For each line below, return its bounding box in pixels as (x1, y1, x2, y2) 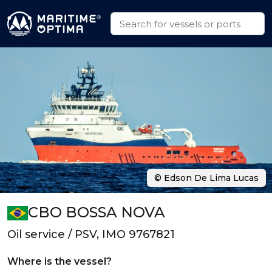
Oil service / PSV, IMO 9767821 (7, 228, 175, 241)
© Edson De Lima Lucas (154, 172, 259, 183)
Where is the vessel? (7, 256, 112, 267)
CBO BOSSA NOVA (28, 203, 166, 221)
